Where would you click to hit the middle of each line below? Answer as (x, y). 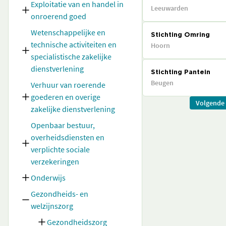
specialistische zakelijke (71, 56)
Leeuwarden (169, 8)
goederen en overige (66, 97)
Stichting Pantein (181, 72)
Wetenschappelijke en (68, 32)
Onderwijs (48, 178)
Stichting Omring (180, 35)
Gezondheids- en (60, 194)
